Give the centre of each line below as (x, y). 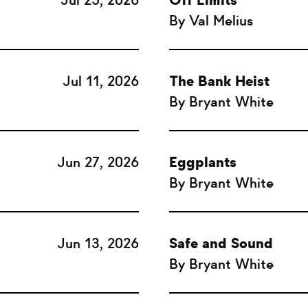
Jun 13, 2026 (98, 243)
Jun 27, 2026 (98, 162)
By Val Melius (211, 21)
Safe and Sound (221, 243)
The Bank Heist (220, 81)
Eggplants (203, 162)
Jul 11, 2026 (100, 81)
